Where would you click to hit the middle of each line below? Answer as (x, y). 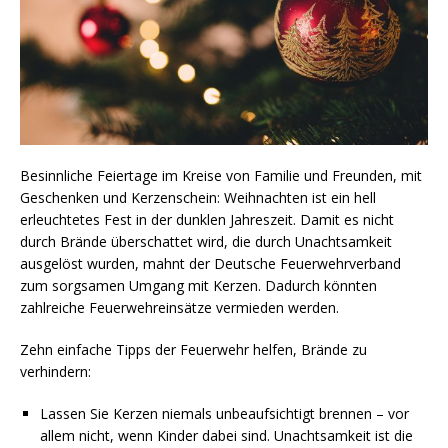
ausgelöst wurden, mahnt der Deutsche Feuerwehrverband (210, 263)
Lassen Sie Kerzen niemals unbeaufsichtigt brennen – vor (224, 413)
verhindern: (55, 371)
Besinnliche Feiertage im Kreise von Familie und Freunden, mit (221, 175)
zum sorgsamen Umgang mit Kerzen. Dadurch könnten (198, 285)
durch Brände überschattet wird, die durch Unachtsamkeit (206, 241)
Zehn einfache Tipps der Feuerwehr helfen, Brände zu (193, 349)
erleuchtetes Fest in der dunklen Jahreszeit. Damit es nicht (207, 219)
